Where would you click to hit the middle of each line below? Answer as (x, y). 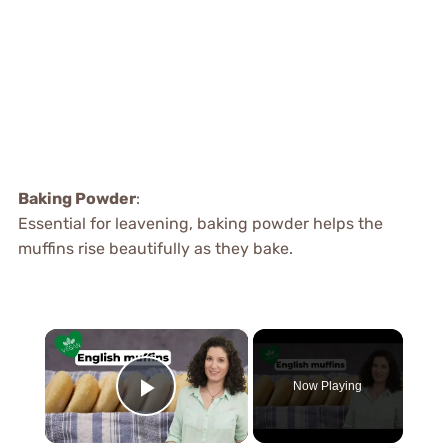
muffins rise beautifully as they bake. (155, 249)
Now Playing (328, 386)
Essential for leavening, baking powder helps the (200, 224)
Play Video (218, 416)
